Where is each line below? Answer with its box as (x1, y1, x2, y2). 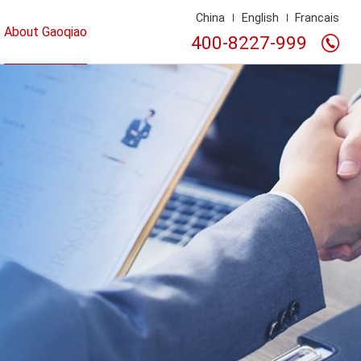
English (241, 10, 279, 25)
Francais (295, 10, 340, 25)
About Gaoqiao (3, 24, 87, 39)
